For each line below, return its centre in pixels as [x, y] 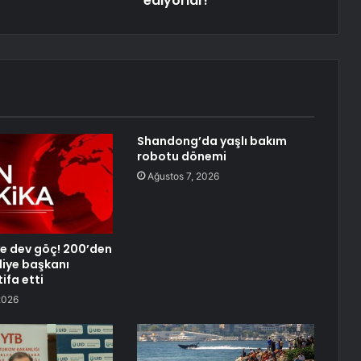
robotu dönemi [181, 157]
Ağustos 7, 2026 [183, 176]
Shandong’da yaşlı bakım [212, 141]
